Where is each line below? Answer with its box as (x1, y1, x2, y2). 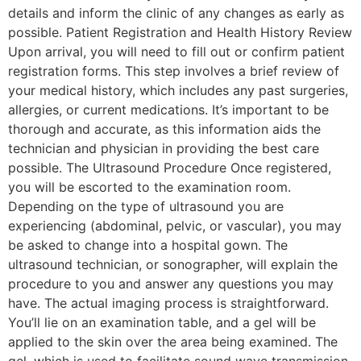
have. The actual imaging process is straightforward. (8, 295, 329, 311)
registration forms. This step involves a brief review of (8, 63, 339, 79)
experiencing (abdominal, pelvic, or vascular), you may (8, 218, 342, 234)
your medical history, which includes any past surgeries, (8, 82, 348, 98)
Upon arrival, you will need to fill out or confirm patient (8, 44, 345, 60)
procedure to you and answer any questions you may (8, 276, 334, 292)
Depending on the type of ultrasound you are (8, 198, 284, 214)
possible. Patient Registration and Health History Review (8, 24, 352, 40)
